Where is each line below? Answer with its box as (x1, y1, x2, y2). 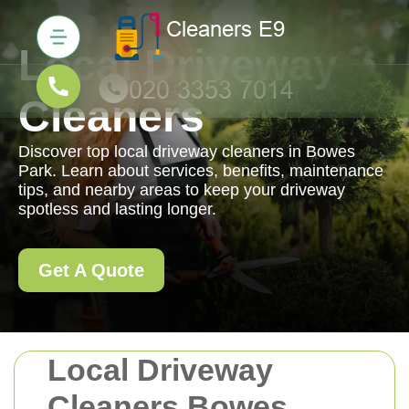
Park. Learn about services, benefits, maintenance (18, 162, 383, 180)
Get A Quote (38, 260, 144, 280)
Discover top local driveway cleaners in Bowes (18, 142, 355, 161)
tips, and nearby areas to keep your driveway (18, 181, 345, 199)
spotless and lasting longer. (18, 200, 216, 218)
